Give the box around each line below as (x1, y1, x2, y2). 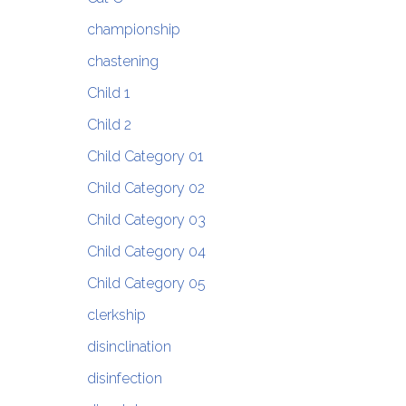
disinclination (86, 338, 171, 356)
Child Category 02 (86, 179, 205, 198)
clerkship (86, 306, 146, 324)
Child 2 (86, 116, 131, 134)
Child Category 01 (86, 148, 203, 166)
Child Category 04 (86, 243, 206, 261)
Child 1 (86, 84, 130, 102)
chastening (86, 53, 159, 71)
